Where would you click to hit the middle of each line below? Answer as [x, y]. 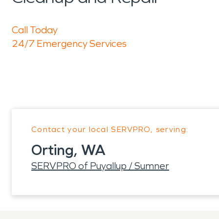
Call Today [35, 30]
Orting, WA [68, 150]
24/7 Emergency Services [69, 44]
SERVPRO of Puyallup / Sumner [100, 166]
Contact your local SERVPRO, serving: [110, 129]
